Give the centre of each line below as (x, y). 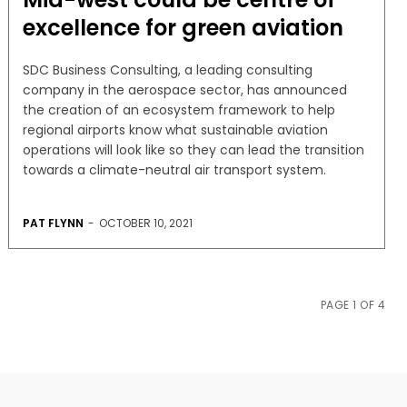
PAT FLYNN (53, 223)
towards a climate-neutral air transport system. (174, 169)
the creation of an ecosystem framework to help (179, 109)
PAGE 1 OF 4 (352, 304)
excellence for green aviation (183, 27)
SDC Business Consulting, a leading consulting (167, 69)
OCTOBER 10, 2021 (145, 223)
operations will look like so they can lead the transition (193, 149)
